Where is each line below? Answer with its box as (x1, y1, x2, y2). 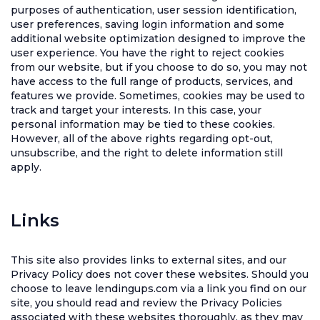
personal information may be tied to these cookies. (11, 118, 275, 131)
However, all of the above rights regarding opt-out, (11, 132, 273, 145)
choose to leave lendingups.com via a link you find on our (11, 282, 306, 295)
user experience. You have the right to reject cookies (11, 46, 284, 59)
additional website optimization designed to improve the (11, 32, 306, 45)
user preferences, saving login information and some (11, 18, 284, 31)
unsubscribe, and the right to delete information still (11, 146, 283, 159)
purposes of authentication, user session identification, (11, 4, 296, 16)
